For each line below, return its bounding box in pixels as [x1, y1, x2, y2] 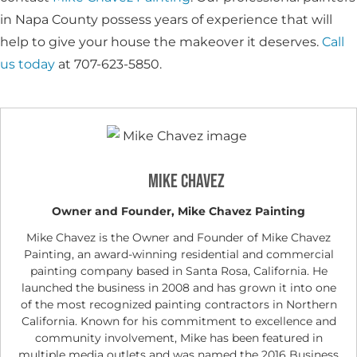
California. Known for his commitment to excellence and [21, 313, 336, 328]
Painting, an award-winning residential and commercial [23, 246, 334, 261]
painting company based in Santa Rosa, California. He [29, 263, 328, 278]
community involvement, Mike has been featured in [34, 330, 323, 345]
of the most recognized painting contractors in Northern [20, 296, 337, 312]
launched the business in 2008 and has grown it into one [21, 280, 336, 295]
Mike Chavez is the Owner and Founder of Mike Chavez [26, 229, 331, 245]
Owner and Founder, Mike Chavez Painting [52, 203, 305, 218]
